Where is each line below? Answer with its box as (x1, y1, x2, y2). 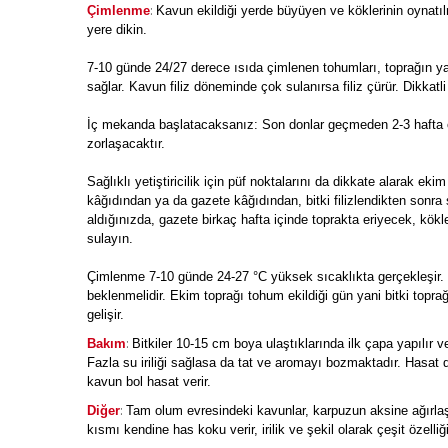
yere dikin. (87, 22, 147, 37)
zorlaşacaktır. (87, 136, 165, 151)
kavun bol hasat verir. (87, 374, 211, 389)
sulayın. (87, 231, 133, 246)
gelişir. (87, 307, 124, 322)
